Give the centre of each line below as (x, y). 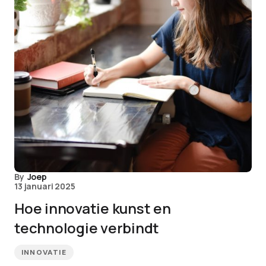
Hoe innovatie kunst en (93, 208)
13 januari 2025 (45, 186)
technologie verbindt (87, 228)
